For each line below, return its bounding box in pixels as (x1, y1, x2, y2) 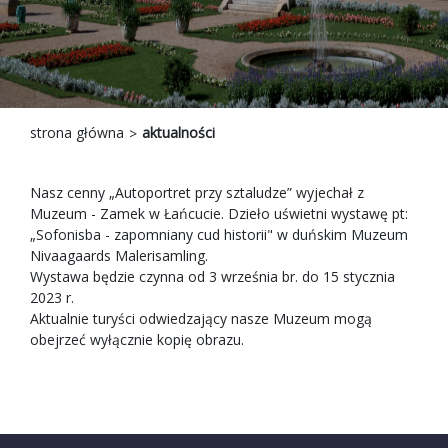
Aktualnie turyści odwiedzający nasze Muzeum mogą (30, 309, 372, 329)
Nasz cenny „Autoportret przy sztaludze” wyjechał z (30, 183, 364, 203)
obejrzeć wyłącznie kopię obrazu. (30, 330, 244, 350)
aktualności (142, 123, 215, 143)
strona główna (30, 123, 124, 143)
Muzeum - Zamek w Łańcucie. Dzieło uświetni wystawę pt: (30, 204, 408, 224)
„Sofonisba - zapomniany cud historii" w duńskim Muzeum (30, 225, 408, 245)
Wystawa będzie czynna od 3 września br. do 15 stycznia (30, 267, 395, 287)
